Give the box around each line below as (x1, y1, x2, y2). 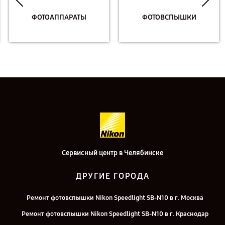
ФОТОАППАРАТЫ (30, 13, 85, 22)
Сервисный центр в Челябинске (62, 149, 163, 157)
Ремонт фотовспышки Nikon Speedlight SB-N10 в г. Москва (27, 194, 203, 202)
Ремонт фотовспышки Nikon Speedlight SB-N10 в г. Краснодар (22, 210, 208, 218)
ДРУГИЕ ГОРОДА (75, 171, 150, 181)
